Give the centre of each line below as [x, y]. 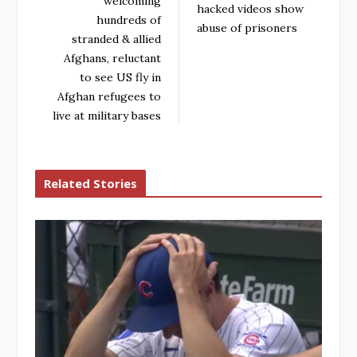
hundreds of [129, 20]
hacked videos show [250, 9]
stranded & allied [116, 39]
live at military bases [107, 116]
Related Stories [90, 184]
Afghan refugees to [109, 97]
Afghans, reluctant [112, 59]
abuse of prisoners [247, 28]
